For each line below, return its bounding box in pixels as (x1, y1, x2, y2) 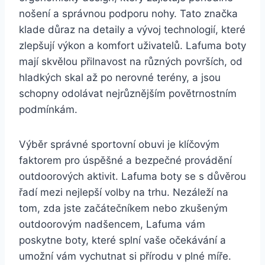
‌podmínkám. (19, 103, 77, 115)
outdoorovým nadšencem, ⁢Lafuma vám (19, 218, 205, 230)
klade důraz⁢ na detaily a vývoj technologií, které (19, 23, 245, 35)
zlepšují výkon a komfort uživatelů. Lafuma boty (19, 39, 246, 51)
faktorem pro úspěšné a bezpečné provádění (19, 154, 232, 166)
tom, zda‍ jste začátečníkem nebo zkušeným (19, 202, 228, 214)
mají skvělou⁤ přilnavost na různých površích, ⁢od (19, 55, 243, 67)
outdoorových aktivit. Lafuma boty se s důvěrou (19, 170, 246, 182)
